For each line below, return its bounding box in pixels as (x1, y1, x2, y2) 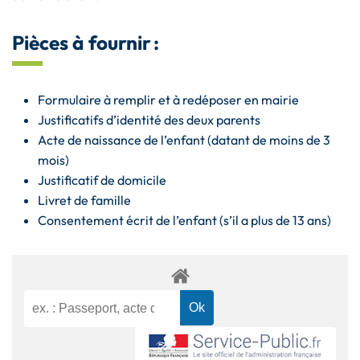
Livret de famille (38, 192, 133, 209)
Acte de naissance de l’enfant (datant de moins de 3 (38, 132, 330, 149)
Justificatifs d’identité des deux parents (38, 112, 263, 129)
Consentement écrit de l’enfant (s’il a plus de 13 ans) (38, 212, 333, 229)
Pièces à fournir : (12, 31, 163, 55)
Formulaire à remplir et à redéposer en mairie (38, 92, 301, 108)
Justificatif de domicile (38, 172, 169, 189)
